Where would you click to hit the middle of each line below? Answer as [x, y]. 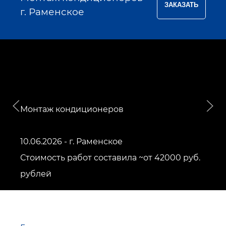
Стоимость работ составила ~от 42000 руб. [110, 157]
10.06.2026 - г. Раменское [71, 141]
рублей [36, 174]
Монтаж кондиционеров [72, 109]
